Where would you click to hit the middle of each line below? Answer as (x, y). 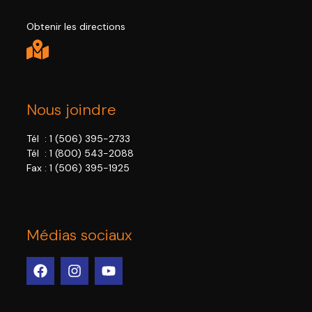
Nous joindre (71, 110)
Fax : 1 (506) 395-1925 (79, 168)
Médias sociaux (79, 235)
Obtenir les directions (76, 27)
